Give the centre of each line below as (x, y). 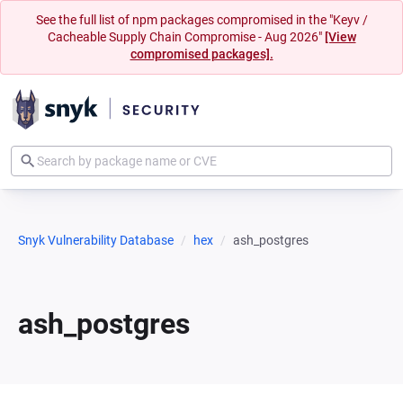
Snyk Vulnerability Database (96, 240)
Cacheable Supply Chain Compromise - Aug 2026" (186, 37)
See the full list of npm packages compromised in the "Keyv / (201, 20)
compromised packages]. (201, 54)
